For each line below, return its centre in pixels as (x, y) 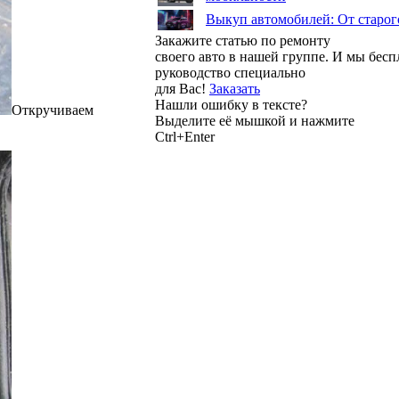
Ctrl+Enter (185, 137)
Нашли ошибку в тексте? (231, 105)
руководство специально (230, 73)
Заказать (235, 89)
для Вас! (182, 89)
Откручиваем (53, 110)
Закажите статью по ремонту (243, 41)
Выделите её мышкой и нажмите (255, 121)
